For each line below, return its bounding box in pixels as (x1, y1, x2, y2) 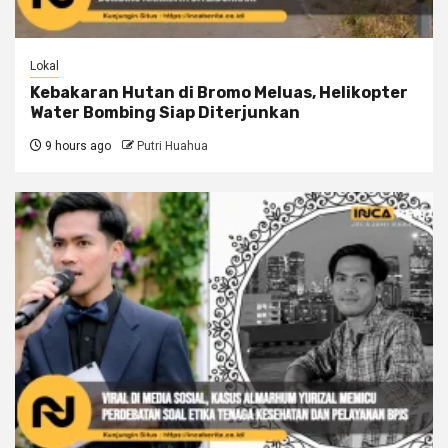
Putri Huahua (137, 138, 208, 153)
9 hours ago (42, 138, 111, 153)
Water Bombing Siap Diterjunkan (30, 102, 300, 122)
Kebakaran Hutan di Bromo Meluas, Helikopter (30, 82, 408, 102)
